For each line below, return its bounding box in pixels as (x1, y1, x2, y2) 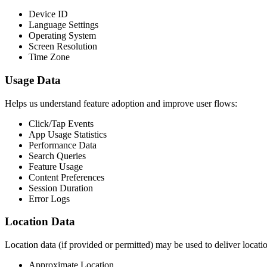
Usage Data (5, 74, 61, 87)
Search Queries (29, 150, 86, 161)
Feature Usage (29, 161, 83, 172)
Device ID (29, 9, 68, 20)
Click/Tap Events (29, 118, 94, 129)
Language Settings (29, 20, 98, 30)
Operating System (29, 30, 96, 41)
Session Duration (29, 182, 93, 193)
